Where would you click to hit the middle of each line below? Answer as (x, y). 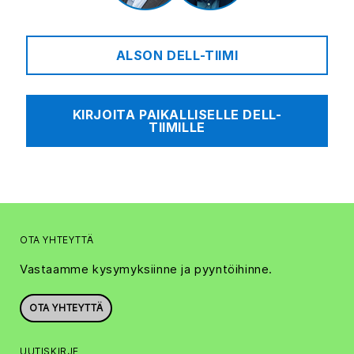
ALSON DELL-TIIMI (177, 56)
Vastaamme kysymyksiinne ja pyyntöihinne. (146, 269)
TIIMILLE (177, 128)
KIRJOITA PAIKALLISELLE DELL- (177, 115)
